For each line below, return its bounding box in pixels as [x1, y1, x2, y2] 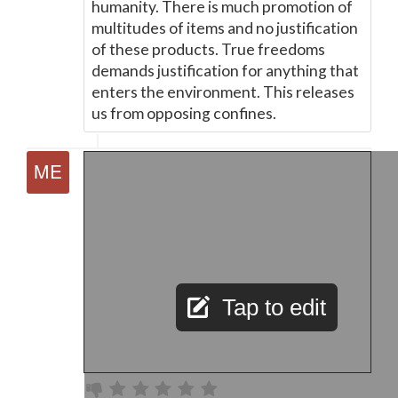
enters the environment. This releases [92, 83, 354, 101]
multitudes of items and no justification [92, 19, 358, 37]
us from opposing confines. [92, 104, 276, 123]
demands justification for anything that [92, 61, 359, 80]
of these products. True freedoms [92, 40, 325, 59]
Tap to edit [222, 294, 326, 321]
